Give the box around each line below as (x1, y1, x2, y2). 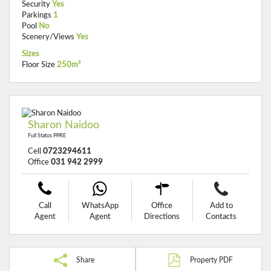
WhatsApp (81, 202, 119, 209)
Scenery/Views (22, 33, 74, 41)
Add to (209, 202, 233, 209)
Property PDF (190, 256, 233, 264)
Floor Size (22, 61, 55, 68)
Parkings (22, 11, 51, 19)
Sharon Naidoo (28, 120, 99, 131)
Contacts (206, 213, 237, 220)
